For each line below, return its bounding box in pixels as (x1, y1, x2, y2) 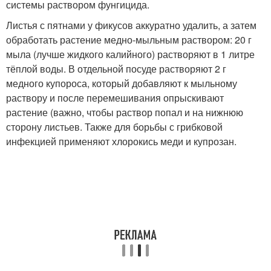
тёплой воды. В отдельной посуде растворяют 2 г (6, 61, 226, 76)
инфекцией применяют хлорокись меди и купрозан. (6, 134, 237, 148)
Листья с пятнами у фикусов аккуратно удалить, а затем (6, 18, 256, 32)
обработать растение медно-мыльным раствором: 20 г (6, 32, 252, 47)
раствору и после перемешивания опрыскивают (6, 90, 224, 105)
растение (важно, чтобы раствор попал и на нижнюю (6, 105, 243, 119)
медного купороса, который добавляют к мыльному (6, 76, 237, 90)
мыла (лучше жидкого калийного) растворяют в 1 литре (6, 47, 255, 61)
